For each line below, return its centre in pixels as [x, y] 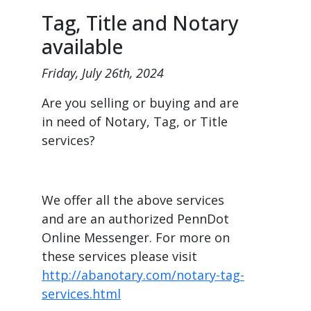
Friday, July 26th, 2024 [103, 73]
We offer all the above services [133, 200]
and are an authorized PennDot [135, 219]
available [82, 46]
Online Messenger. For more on [136, 237]
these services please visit [119, 256]
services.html [81, 294]
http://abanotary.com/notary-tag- [143, 275]
